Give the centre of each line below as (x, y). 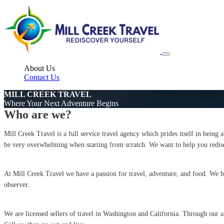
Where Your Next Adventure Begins (61, 103)
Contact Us (42, 77)
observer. (17, 185)
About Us (39, 68)
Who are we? (38, 114)
